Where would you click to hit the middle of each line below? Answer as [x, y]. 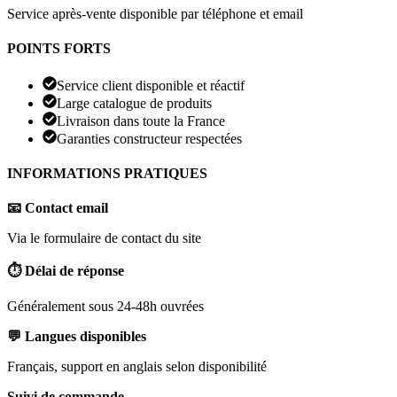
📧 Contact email [58, 208]
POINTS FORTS [59, 49]
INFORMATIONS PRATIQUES [107, 173]
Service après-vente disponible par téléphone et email [155, 14]
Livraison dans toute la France [141, 121]
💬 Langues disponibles [77, 337]
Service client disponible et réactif [151, 85]
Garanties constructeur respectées [149, 138]
